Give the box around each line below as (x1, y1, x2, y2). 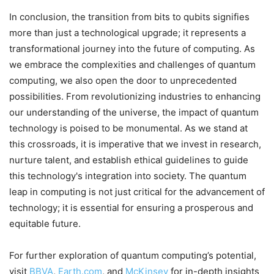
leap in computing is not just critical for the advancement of (9, 185, 265, 198)
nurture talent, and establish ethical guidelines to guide (9, 154, 248, 166)
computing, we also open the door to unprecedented (9, 74, 237, 86)
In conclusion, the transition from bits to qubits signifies (9, 10, 250, 23)
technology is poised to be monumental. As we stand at (9, 122, 248, 134)
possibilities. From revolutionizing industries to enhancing (9, 90, 261, 102)
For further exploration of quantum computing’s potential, (9, 249, 256, 261)
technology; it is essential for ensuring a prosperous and (9, 201, 253, 213)
